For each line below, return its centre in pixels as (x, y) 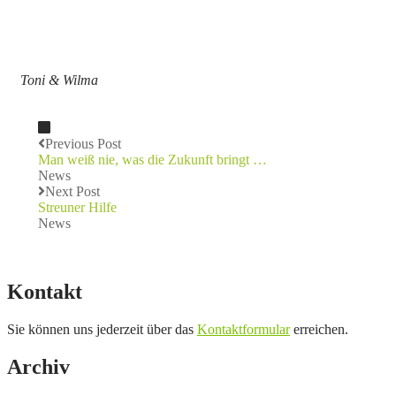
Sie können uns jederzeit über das (102, 329)
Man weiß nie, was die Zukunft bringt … (152, 159)
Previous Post (83, 143)
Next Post (72, 191)
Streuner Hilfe (77, 207)
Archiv (38, 366)
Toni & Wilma (59, 80)
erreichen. (319, 329)
